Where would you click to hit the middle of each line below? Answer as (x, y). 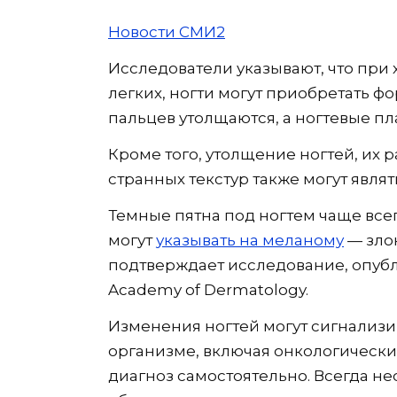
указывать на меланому (250, 241)
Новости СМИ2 (167, 32)
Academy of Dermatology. (208, 290)
